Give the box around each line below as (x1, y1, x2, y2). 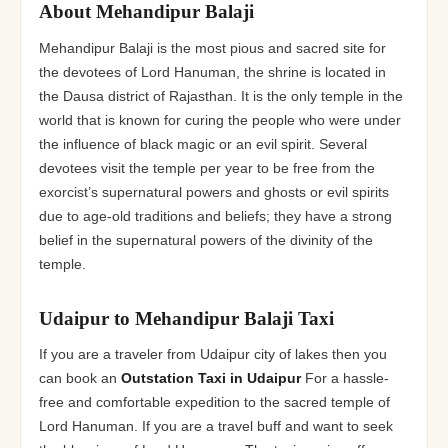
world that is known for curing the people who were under (38, 112, 401, 128)
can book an (38, 371, 121, 387)
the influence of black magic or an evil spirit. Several (38, 136, 367, 152)
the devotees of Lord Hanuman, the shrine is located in (38, 64, 386, 80)
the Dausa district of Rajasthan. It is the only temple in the (38, 88, 403, 104)
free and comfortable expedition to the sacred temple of (38, 395, 390, 411)
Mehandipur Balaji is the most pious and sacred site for (38, 40, 386, 56)
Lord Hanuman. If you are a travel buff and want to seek (38, 419, 393, 435)
